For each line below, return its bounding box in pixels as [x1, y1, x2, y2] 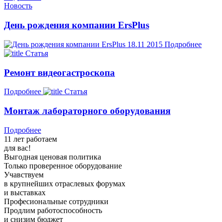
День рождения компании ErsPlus [4, 20, 149, 31]
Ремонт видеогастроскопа [4, 67, 115, 78]
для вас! [4, 143, 31, 152]
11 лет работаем [4, 134, 57, 143]
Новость [4, 1, 32, 10]
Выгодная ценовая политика [4, 152, 101, 161]
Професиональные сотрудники [4, 197, 109, 206]
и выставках [4, 188, 46, 197]
